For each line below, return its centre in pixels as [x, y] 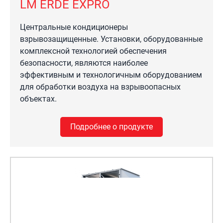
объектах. [38, 99]
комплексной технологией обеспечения [93, 51]
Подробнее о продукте [111, 127]
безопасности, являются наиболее [84, 63]
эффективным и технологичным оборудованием [111, 75]
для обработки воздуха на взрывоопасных [100, 87]
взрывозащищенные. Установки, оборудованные [111, 39]
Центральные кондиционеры [74, 27]
